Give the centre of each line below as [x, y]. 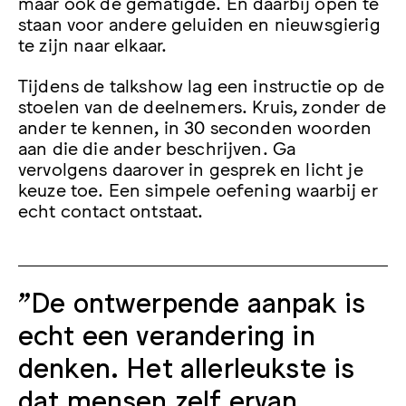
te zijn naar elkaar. [93, 44]
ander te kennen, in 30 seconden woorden [195, 126]
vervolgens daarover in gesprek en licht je [191, 168]
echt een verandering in [167, 334]
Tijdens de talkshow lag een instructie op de [202, 85]
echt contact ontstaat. [111, 210]
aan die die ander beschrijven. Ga [157, 147]
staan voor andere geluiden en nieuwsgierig [199, 23]
